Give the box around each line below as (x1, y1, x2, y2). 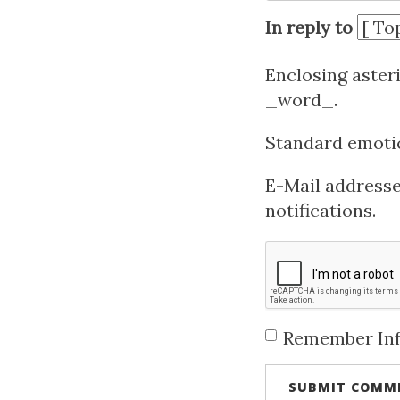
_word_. (265, 88, 337, 111)
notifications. (265, 199, 376, 221)
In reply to (265, 16, 353, 38)
